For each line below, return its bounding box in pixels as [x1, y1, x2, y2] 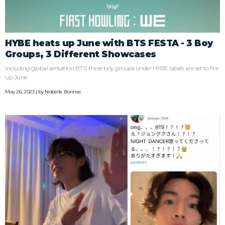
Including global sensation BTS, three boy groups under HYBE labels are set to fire [5, 64, 218, 72]
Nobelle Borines [45, 88, 81, 95]
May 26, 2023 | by [5, 88, 45, 95]
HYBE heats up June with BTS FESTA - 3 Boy [5, 37, 213, 48]
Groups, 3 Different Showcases [5, 48, 156, 59]
